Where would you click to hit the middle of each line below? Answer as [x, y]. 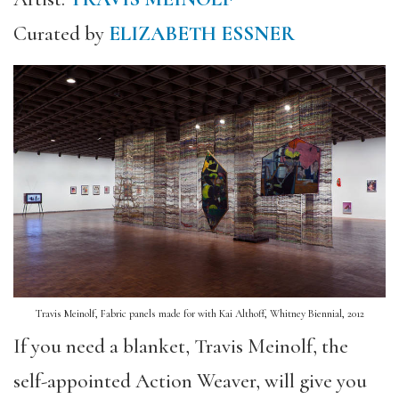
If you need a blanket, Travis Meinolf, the [181, 347]
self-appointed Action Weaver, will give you [190, 382]
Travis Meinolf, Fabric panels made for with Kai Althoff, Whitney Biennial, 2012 [199, 314]
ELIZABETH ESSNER [202, 33]
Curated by [61, 33]
